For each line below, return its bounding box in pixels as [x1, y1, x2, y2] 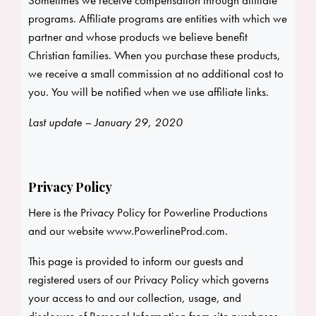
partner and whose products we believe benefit [28, 29, 248, 45]
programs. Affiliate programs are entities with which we [28, 11, 287, 27]
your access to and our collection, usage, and [28, 290, 241, 306]
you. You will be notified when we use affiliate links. [28, 84, 269, 100]
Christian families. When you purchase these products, [28, 47, 281, 63]
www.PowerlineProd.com [107, 223, 225, 239]
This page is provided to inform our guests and [28, 253, 243, 269]
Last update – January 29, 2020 [28, 114, 183, 130]
